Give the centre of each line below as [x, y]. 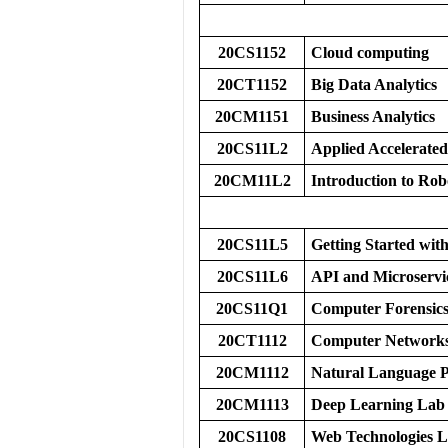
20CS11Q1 [252, 308]
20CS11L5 [252, 244]
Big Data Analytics [374, 84]
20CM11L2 [252, 180]
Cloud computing [370, 52]
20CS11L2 [252, 148]
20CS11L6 [252, 276]
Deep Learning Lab [378, 404]
